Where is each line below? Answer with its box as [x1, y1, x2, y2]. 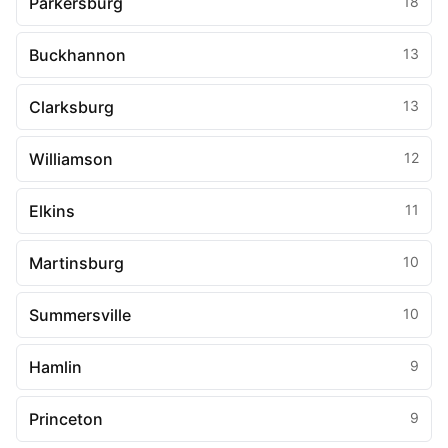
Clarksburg [29, 97, 114, 117]
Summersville [29, 305, 131, 325]
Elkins [29, 201, 75, 221]
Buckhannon [29, 45, 126, 65]
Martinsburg [29, 253, 124, 273]
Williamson [29, 149, 113, 169]
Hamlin [29, 357, 82, 377]
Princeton [29, 409, 103, 429]
